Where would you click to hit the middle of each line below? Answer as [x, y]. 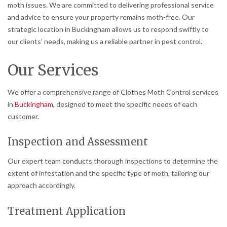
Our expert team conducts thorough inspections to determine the [113, 161]
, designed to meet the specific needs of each [125, 104]
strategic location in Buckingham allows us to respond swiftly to [108, 29]
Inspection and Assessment [78, 142]
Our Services [53, 70]
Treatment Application [67, 211]
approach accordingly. [42, 185]
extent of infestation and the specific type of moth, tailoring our [108, 173]
